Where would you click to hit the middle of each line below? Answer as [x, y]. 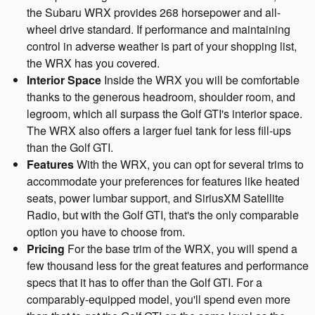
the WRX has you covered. [93, 63]
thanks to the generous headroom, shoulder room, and [161, 96]
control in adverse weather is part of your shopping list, [162, 46]
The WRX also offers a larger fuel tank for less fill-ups [159, 130]
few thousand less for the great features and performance [168, 265]
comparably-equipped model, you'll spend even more [159, 299]
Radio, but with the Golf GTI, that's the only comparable [163, 214]
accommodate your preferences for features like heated [163, 181]
